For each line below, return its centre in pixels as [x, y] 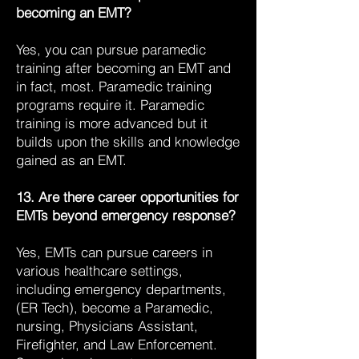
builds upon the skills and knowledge [128, 141]
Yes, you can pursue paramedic [111, 49]
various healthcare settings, [99, 270]
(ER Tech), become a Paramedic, [115, 307]
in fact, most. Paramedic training [114, 86]
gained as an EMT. [71, 160]
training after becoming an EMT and [123, 68]
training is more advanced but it [114, 123]
